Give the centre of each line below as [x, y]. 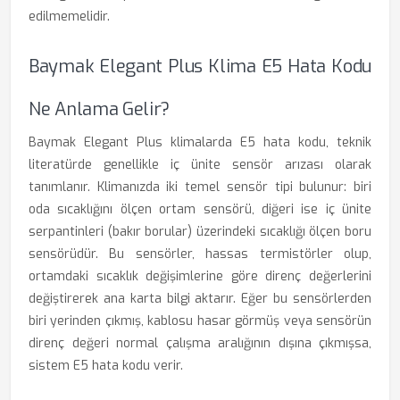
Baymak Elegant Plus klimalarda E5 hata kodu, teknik [200, 142]
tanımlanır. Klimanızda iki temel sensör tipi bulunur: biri [200, 187]
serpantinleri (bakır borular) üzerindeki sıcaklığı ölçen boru [200, 232]
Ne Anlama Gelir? [100, 109]
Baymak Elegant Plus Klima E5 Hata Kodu [200, 67]
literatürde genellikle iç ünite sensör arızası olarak [200, 165]
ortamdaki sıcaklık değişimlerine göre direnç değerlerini [200, 276]
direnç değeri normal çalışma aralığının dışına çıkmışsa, [200, 343]
